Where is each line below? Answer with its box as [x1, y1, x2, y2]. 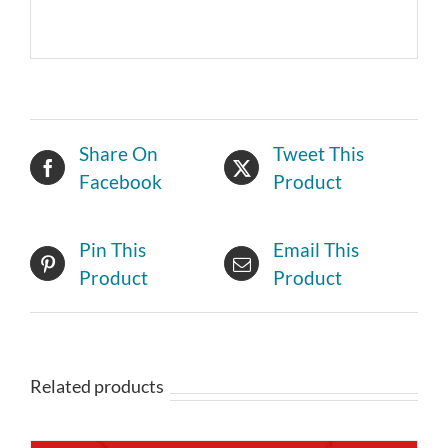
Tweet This [273, 141, 364, 165]
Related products [30, 374, 164, 397]
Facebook [79, 169, 162, 193]
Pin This [79, 237, 146, 261]
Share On [79, 141, 158, 165]
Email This [273, 237, 359, 261]
